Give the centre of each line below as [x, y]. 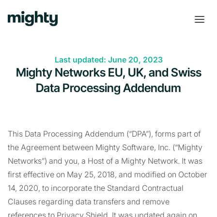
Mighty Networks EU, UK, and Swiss [108, 72]
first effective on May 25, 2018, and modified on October [108, 174]
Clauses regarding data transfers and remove [89, 201]
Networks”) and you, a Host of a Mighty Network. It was [105, 161]
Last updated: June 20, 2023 [108, 60]
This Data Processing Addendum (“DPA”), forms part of [104, 134]
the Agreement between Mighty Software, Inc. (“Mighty [105, 147]
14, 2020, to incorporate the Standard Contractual [96, 188]
